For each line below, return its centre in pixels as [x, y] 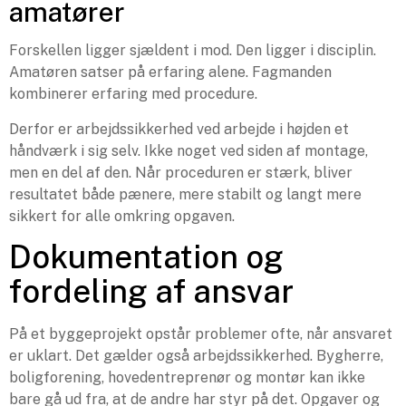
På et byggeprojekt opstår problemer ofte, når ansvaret [201, 334]
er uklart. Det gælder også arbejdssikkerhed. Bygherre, [196, 356]
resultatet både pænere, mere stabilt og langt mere [185, 194]
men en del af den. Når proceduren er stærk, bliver [181, 172]
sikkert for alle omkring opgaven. [122, 216]
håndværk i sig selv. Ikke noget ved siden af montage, [188, 150]
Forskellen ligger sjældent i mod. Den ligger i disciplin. [193, 51]
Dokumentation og [146, 257]
